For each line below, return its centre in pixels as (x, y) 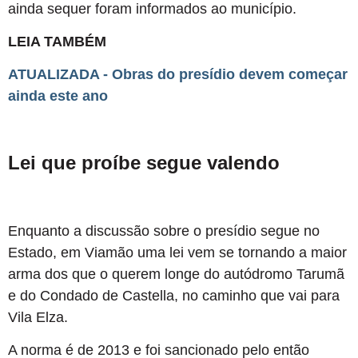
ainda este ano (58, 96)
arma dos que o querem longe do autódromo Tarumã (176, 274)
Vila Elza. (38, 318)
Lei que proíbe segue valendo (144, 163)
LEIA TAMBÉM (57, 42)
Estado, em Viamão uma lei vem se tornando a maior (177, 253)
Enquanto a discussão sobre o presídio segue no (164, 231)
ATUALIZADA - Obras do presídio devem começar (178, 75)
